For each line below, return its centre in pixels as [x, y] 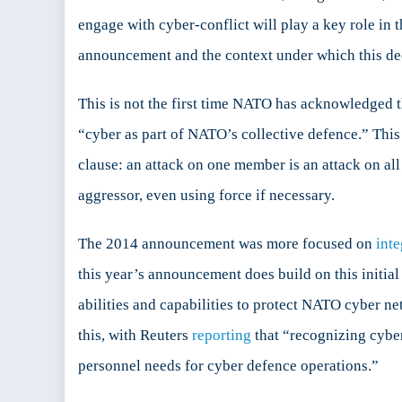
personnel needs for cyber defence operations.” [228, 366]
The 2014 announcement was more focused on [227, 244]
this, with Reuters [135, 336]
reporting [222, 336]
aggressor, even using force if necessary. [206, 196]
